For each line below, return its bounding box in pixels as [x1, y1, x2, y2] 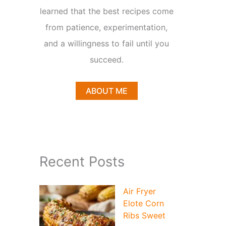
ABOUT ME [85, 86, 128, 96]
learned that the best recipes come [39, 6, 174, 17]
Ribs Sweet [123, 210, 165, 221]
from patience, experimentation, [45, 22, 167, 33]
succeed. [89, 54, 124, 65]
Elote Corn [123, 198, 164, 209]
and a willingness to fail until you [44, 38, 169, 49]
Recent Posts [39, 153, 125, 171]
